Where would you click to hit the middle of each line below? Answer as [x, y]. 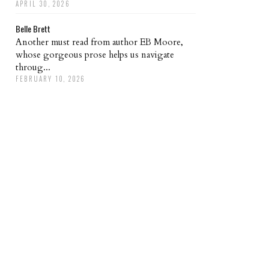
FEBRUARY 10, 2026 [51, 78]
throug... [33, 67]
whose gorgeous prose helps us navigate [95, 54]
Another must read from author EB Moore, [99, 42]
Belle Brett [33, 28]
